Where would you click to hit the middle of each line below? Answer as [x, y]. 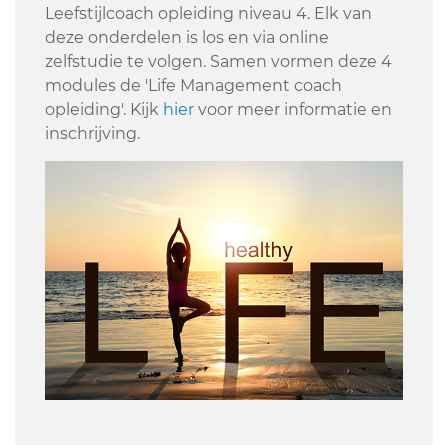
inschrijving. [92, 134]
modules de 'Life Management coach [193, 86]
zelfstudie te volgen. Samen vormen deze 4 [218, 62]
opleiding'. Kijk [104, 110]
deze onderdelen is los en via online [187, 38]
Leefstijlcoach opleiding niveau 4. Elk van [208, 14]
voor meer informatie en [293, 110]
